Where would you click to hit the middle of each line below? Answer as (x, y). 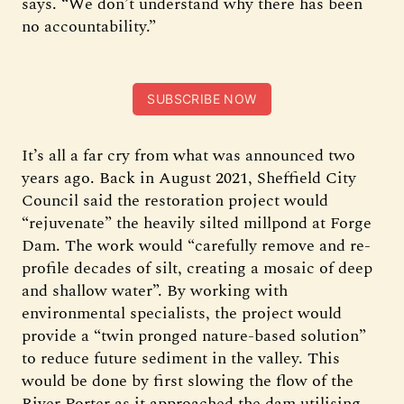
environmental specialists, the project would (182, 313)
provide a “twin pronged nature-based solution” (194, 336)
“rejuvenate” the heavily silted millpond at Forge (197, 223)
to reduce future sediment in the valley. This (181, 358)
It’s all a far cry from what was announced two (188, 156)
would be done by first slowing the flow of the (188, 381)
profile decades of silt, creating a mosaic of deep (197, 268)
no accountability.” (89, 27)
